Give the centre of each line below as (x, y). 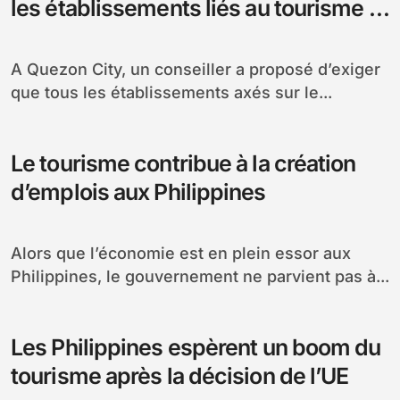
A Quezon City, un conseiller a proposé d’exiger (17, 69)
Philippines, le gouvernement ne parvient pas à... (200, 276)
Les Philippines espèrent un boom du (196, 347)
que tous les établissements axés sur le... (171, 92)
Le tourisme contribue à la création (183, 163)
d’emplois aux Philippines (138, 192)
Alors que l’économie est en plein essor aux (17, 253)
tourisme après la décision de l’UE (180, 375)
